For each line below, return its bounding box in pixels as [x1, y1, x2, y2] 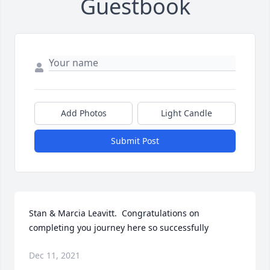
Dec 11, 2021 [29, 250, 80, 262]
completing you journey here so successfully [29, 222, 209, 234]
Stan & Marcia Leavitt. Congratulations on [29, 207, 199, 219]
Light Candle [161, 107, 212, 119]
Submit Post [111, 135, 159, 147]
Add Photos [60, 107, 107, 119]
